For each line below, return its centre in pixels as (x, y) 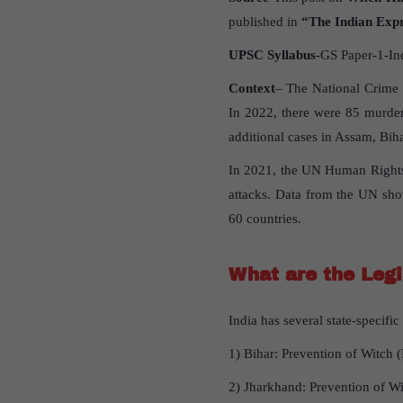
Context (251, 89)
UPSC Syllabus (272, 55)
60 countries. (264, 219)
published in (264, 22)
